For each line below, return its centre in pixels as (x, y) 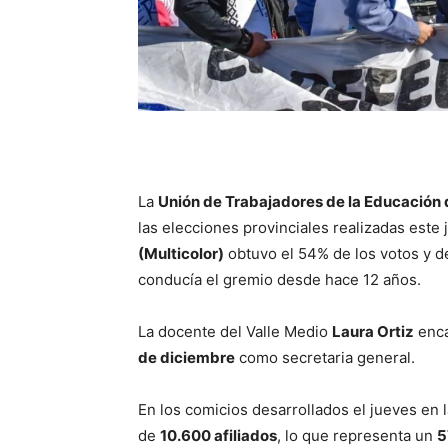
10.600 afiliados (218, 436)
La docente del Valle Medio (235, 332)
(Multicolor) (181, 254)
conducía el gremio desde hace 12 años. (279, 280)
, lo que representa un (357, 436)
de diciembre (186, 358)
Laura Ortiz (373, 332)
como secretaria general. (325, 358)
